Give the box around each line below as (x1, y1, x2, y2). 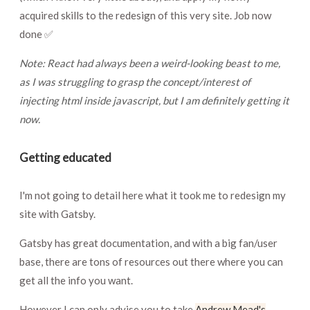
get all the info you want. (19, 274, 133, 287)
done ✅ (19, 27, 53, 40)
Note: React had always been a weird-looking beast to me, (19, 56, 280, 69)
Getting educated (19, 150, 111, 165)
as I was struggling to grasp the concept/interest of (19, 75, 250, 88)
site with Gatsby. (19, 208, 95, 221)
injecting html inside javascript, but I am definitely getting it (19, 93, 289, 107)
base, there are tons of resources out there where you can (19, 255, 283, 268)
